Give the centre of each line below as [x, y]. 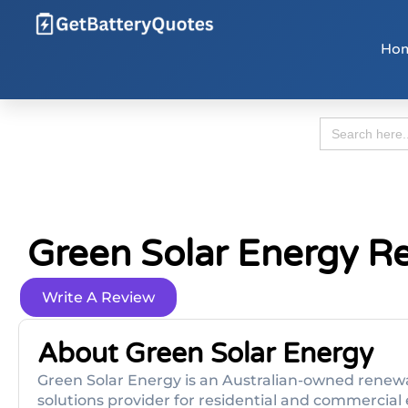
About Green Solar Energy [205, 354]
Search [341, 123]
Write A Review [98, 297]
